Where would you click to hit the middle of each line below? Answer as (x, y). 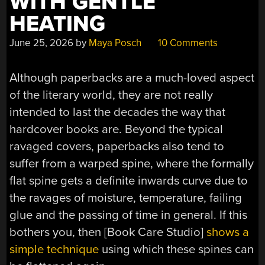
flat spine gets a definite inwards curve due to (129, 181)
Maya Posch (115, 43)
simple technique (54, 250)
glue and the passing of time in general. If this (129, 215)
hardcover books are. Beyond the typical (117, 130)
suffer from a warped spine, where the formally (132, 164)
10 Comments (187, 43)
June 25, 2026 (42, 43)
